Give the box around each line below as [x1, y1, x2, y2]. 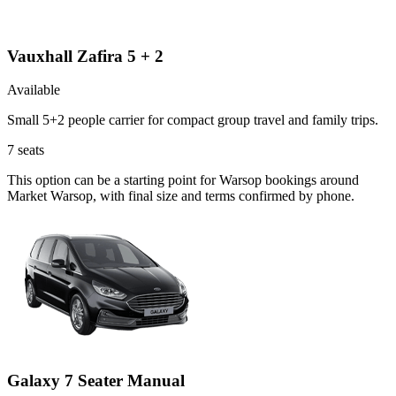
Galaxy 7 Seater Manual [7, 371, 185, 391]
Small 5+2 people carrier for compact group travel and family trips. [7, 112, 378, 128]
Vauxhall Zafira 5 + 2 [7, 46, 164, 65]
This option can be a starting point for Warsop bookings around [7, 172, 359, 188]
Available [7, 82, 60, 98]
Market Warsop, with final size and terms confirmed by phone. [7, 188, 354, 204]
